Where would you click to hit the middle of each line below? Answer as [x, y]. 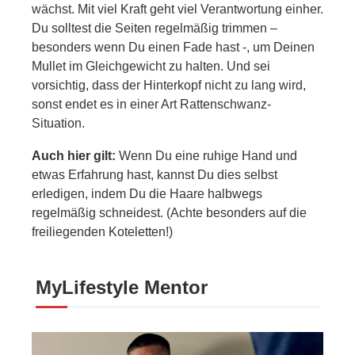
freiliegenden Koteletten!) [102, 231]
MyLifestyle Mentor [122, 287]
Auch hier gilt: [74, 155]
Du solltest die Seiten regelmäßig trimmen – [155, 28]
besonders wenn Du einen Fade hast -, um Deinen [173, 47]
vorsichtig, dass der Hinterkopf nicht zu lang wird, [169, 85]
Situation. [58, 123]
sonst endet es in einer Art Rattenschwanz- [151, 104]
